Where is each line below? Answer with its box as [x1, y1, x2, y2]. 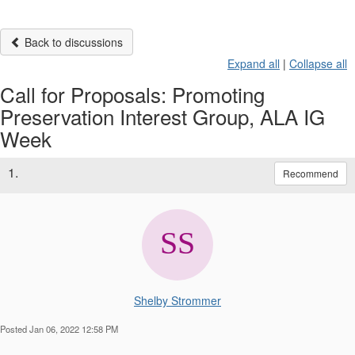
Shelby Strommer [134, 292, 221, 308]
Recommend [283, 166, 338, 180]
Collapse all [289, 55, 347, 71]
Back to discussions [21, 33, 123, 50]
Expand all [227, 55, 280, 71]
